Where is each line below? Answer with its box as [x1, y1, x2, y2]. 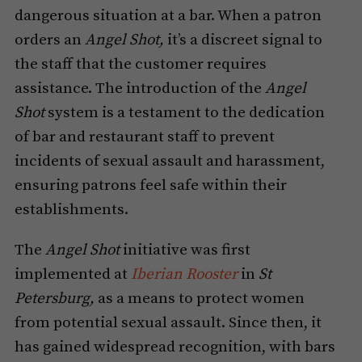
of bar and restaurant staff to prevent [14, 128, 275, 147]
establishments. [14, 200, 128, 220]
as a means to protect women [94, 289, 305, 309]
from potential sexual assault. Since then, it [14, 314, 322, 333]
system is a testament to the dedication [44, 103, 325, 123]
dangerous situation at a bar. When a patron [14, 6, 322, 26]
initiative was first [119, 241, 250, 260]
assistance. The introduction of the [14, 79, 265, 99]
